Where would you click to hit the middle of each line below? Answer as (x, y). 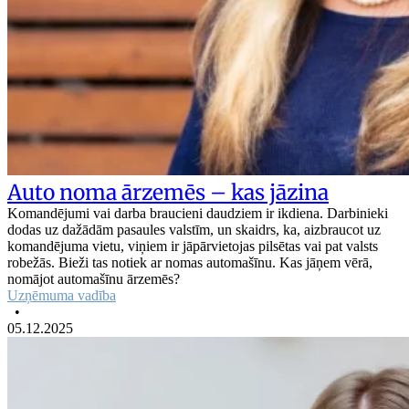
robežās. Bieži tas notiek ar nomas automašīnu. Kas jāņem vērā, (190, 262)
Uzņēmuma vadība (62, 295)
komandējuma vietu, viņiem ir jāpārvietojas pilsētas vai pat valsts (193, 246)
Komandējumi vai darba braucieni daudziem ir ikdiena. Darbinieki (198, 213)
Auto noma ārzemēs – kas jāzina (168, 192)
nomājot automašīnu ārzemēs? (94, 278)
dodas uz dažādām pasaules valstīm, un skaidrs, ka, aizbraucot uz (194, 229)
